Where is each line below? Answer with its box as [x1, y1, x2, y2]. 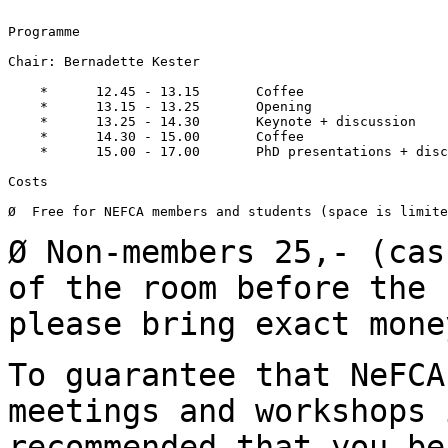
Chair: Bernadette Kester [8, 53, 200, 69]
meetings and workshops [8, 392, 445, 429]
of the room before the [8, 269, 445, 306]
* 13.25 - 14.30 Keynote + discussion [8, 113, 416, 129]
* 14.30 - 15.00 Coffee [8, 128, 304, 144]
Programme [8, 23, 80, 39]
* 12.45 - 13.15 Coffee [8, 83, 304, 99]
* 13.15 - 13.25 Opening [8, 98, 312, 114]
